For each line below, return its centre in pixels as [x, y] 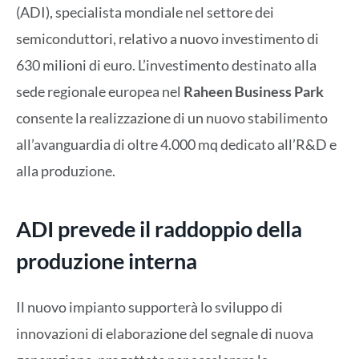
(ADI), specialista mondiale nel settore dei [145, 12]
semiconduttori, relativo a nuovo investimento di [167, 38]
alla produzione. [66, 171]
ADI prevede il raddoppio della [159, 229]
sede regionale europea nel [100, 91]
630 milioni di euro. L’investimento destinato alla [166, 65]
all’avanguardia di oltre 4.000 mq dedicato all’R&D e [176, 144]
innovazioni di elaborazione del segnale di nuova [165, 333]
